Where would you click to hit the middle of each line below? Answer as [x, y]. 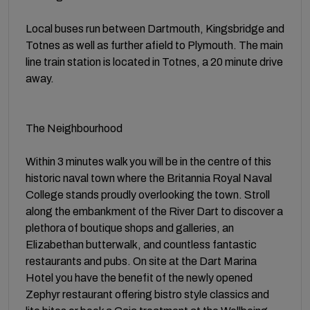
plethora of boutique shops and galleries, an [130, 228]
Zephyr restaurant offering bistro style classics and [147, 294]
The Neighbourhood [74, 128]
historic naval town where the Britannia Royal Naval [149, 178]
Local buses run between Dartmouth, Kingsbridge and [155, 28]
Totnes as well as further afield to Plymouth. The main [154, 45]
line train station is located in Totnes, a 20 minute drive [154, 62]
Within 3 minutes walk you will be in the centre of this [148, 161]
